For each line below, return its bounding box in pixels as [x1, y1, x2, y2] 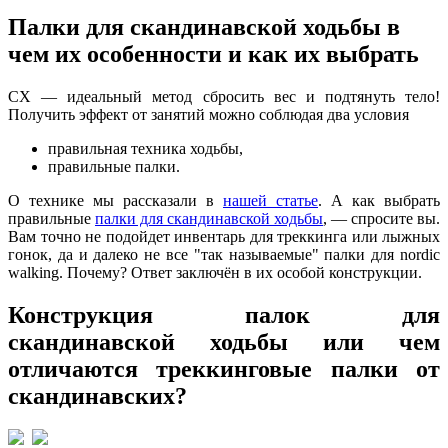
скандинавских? [8, 382, 187, 409]
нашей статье [223, 191, 318, 209]
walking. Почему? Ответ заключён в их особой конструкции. [8, 263, 422, 281]
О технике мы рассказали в [8, 191, 223, 209]
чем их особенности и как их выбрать [8, 40, 419, 67]
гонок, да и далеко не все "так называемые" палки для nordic [8, 245, 440, 263]
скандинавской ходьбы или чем [8, 328, 440, 355]
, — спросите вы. [323, 209, 440, 227]
